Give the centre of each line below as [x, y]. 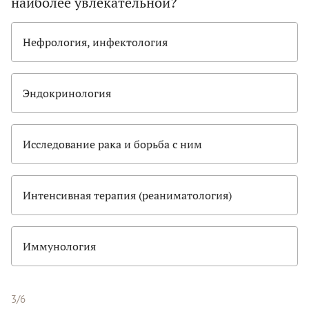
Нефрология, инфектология [95, 42]
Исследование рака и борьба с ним [112, 144]
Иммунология [59, 247]
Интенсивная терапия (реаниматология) [127, 196]
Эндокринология [67, 93]
